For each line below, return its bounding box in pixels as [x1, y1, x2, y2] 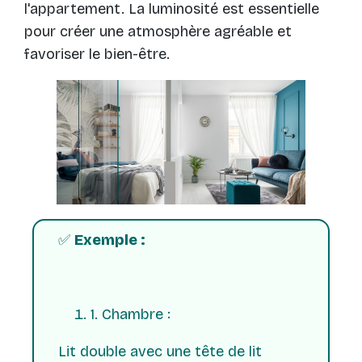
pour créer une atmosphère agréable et [24, 23, 292, 41]
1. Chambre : [90, 305, 170, 324]
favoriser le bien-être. [24, 45, 170, 64]
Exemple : [74, 231, 145, 250]
